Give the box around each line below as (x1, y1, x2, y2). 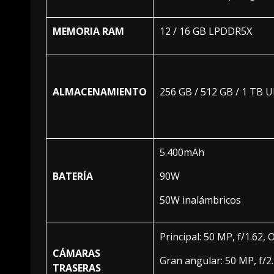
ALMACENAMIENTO (53, 84, 147, 98)
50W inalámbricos (160, 193, 241, 207)
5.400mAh (160, 145, 204, 159)
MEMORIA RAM (53, 24, 124, 38)
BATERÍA (53, 169, 93, 183)
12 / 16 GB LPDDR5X (160, 24, 252, 38)
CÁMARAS (53, 246, 100, 260)
